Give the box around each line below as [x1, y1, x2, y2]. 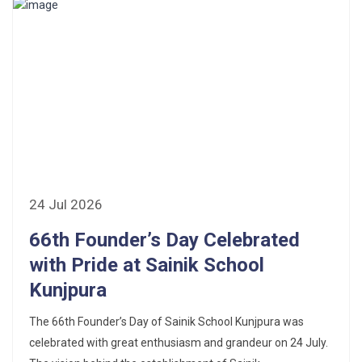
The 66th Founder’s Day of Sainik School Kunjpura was [29, 314, 304, 328]
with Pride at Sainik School [29, 253, 264, 276]
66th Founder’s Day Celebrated [29, 228, 300, 251]
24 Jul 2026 [29, 196, 103, 213]
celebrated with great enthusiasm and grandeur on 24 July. [29, 335, 328, 349]
